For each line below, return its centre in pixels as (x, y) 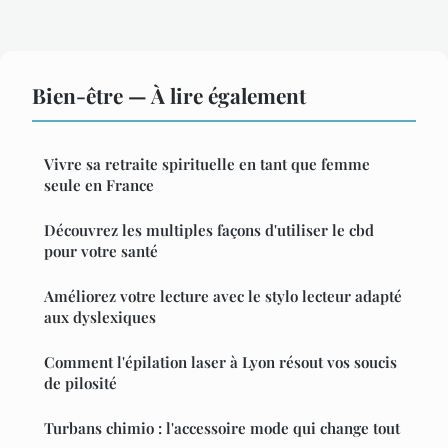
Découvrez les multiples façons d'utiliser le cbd (209, 229)
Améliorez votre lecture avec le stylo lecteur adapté (223, 295)
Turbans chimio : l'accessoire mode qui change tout (222, 427)
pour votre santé (101, 250)
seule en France (99, 184)
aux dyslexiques (100, 316)
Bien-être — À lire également (169, 94)
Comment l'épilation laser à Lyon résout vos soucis (220, 361)
